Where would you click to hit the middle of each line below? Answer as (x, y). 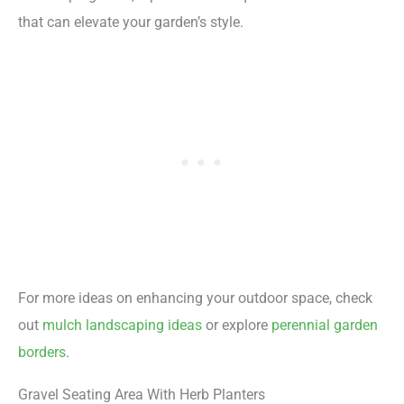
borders (42, 353)
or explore (237, 326)
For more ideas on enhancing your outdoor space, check (195, 298)
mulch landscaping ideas (122, 326)
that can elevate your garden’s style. (131, 22)
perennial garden (325, 326)
